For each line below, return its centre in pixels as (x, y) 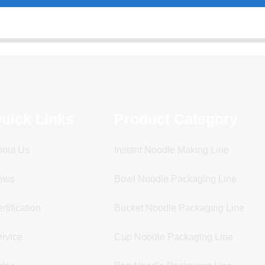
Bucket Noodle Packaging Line (180, 208)
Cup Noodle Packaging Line (174, 237)
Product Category (176, 119)
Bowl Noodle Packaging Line (176, 179)
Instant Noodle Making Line (172, 150)
